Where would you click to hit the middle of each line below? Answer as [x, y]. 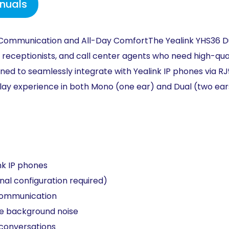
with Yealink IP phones [160, 71]
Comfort [131, 41]
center [107, 56]
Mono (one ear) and [132, 87]
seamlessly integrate [71, 71]
